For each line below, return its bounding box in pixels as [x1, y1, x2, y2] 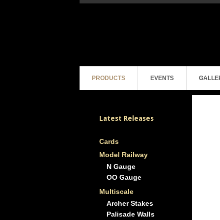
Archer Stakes [107, 199, 153, 207]
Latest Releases [99, 114, 154, 122]
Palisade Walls [107, 210, 155, 218]
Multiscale [99, 188, 134, 195]
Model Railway [99, 151, 148, 159]
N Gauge [107, 163, 136, 170]
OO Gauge [107, 173, 141, 181]
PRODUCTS [92, 75, 125, 82]
